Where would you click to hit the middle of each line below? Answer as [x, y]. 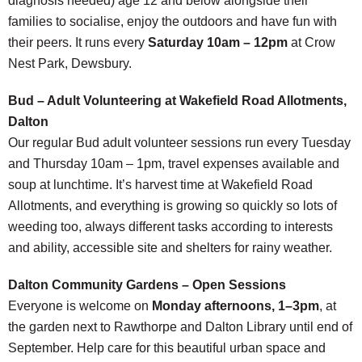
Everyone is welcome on [80, 306]
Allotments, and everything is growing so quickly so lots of [173, 206]
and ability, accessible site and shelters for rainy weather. [170, 248]
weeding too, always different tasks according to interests [170, 227]
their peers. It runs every [78, 42]
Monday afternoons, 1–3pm [236, 306]
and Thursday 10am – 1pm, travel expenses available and [174, 164]
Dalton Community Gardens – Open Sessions [147, 285]
